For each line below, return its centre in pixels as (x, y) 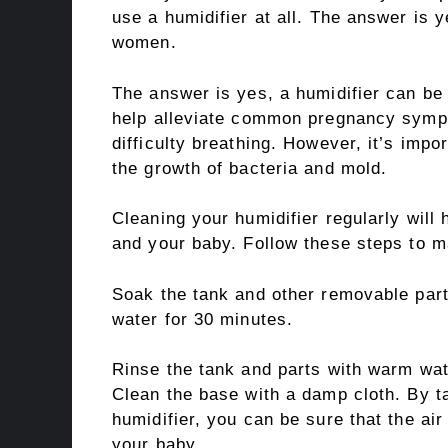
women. (144, 42)
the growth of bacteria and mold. (250, 168)
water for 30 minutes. (203, 319)
